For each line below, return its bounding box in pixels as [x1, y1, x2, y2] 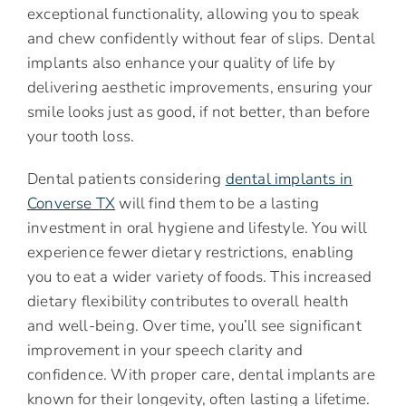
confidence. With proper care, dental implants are [27, 364, 375, 386]
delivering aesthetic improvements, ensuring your [27, 77, 373, 99]
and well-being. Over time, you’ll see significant [27, 315, 362, 337]
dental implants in [225, 169, 353, 190]
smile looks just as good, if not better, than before [27, 101, 371, 123]
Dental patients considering [27, 169, 226, 190]
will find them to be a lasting [115, 193, 320, 215]
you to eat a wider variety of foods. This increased [27, 266, 372, 288]
